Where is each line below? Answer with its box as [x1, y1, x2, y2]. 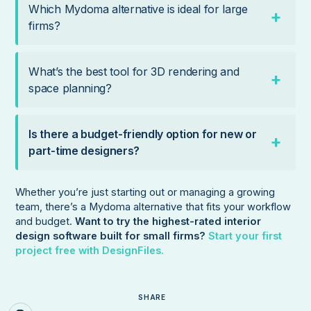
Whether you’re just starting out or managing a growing [15, 185, 276, 199]
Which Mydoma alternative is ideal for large [28, 2, 248, 17]
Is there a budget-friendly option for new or [28, 127, 257, 142]
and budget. [15, 215, 76, 228]
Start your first [208, 229, 283, 242]
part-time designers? [28, 144, 140, 158]
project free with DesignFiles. [15, 244, 165, 257]
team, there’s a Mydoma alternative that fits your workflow [15, 200, 292, 213]
